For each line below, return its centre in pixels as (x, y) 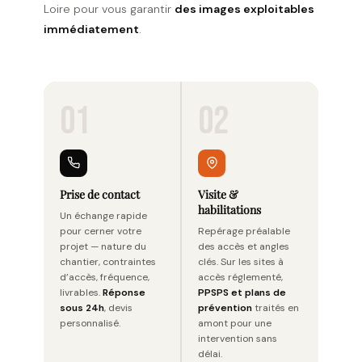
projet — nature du (103, 246)
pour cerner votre (101, 231)
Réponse (124, 292)
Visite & (218, 194)
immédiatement (91, 29)
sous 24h (82, 307)
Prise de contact (100, 194)
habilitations (229, 209)
